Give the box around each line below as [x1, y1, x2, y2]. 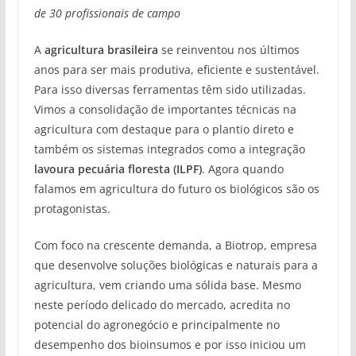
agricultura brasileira [44, 41, 161, 57]
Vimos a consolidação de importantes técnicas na [33, 101, 296, 117]
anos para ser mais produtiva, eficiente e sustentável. [33, 61, 319, 77]
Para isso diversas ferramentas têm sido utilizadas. [33, 81, 306, 97]
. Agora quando [201, 161, 284, 176]
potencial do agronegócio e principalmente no [33, 316, 280, 332]
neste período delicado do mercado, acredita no [33, 296, 290, 312]
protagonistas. [33, 200, 110, 216]
